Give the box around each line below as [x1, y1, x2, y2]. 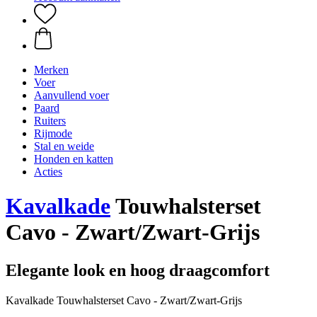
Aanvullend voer [34, 89, 109, 101]
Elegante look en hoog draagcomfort [6, 260, 270, 279]
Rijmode [34, 127, 72, 139]
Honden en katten [34, 153, 113, 165]
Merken [34, 64, 69, 76]
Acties [34, 166, 62, 178]
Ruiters [34, 115, 66, 127]
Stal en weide [34, 140, 94, 152]
